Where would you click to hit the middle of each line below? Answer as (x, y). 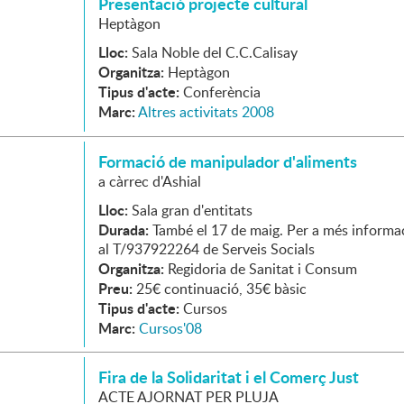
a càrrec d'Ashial (150, 181)
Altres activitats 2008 (206, 112)
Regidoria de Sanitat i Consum (262, 269)
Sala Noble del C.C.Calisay (215, 52)
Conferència (222, 92)
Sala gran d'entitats (192, 210)
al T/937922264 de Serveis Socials (207, 249)
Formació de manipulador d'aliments (228, 161)
